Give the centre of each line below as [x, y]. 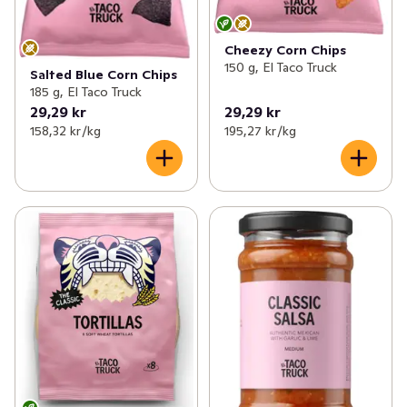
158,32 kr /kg [65, 130]
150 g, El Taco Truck [280, 68]
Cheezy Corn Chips [285, 50]
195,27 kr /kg [260, 130]
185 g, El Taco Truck [86, 91]
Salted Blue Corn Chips [104, 74]
